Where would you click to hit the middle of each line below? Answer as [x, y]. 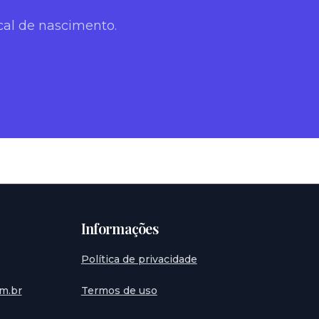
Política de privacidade [139, 259]
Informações [120, 228]
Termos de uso [119, 291]
